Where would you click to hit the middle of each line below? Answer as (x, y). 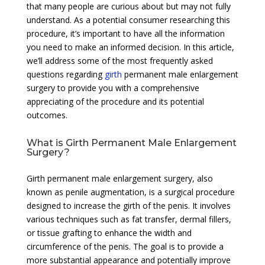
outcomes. (47, 115)
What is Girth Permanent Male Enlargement (131, 143)
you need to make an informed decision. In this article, (130, 47)
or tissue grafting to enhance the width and (109, 232)
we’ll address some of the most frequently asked (119, 60)
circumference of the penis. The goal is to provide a (125, 246)
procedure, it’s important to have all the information (125, 33)
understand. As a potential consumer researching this (128, 20)
